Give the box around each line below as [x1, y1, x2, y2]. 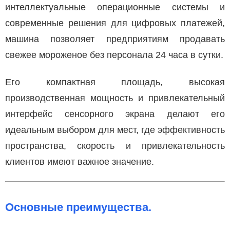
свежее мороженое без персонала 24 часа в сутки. [5, 49, 223, 60]
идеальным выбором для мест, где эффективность [5, 124, 225, 135]
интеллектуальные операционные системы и [5, 2, 225, 12]
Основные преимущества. [5, 200, 151, 214]
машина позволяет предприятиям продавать [5, 33, 225, 44]
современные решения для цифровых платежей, [5, 17, 225, 28]
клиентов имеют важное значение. [5, 156, 154, 167]
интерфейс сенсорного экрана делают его [5, 108, 225, 119]
